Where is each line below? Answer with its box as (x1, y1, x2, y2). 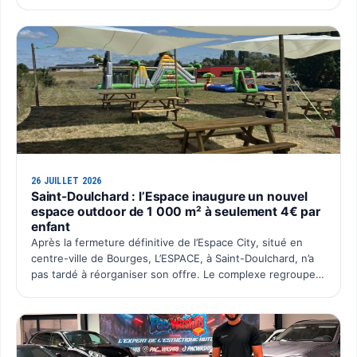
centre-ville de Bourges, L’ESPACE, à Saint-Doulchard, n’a (30, 251, 314, 265)
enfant (30, 218, 70, 234)
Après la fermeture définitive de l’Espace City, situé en (30, 235, 303, 249)
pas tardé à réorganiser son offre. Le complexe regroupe (30, 267, 316, 280)
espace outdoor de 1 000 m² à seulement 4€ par (30, 203, 320, 219)
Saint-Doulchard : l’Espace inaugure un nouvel (30, 188, 308, 204)
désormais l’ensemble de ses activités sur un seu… (30, 283, 284, 296)
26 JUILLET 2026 (30, 175, 102, 186)
